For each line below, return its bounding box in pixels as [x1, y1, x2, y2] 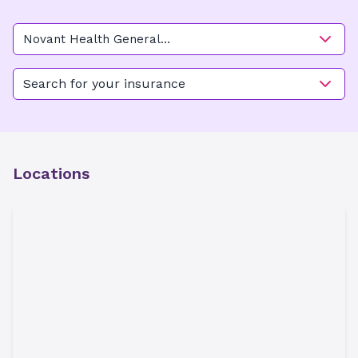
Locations [13, 164, 89, 183]
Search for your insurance [23, 76, 185, 91]
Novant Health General [23, 32, 161, 46]
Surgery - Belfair [23, 50, 121, 64]
